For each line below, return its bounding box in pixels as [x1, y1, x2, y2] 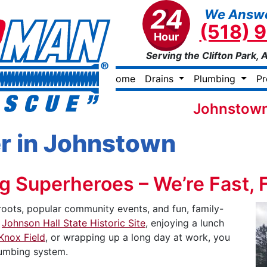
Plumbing [194, 73, 239, 85]
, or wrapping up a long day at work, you [45, 231, 230, 243]
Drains [144, 73, 176, 85]
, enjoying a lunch [145, 217, 224, 229]
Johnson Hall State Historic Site [2, 217, 145, 229]
